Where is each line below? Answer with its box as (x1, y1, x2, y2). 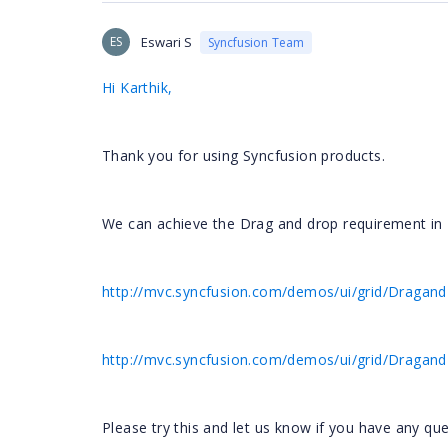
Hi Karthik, (102, 78, 173, 97)
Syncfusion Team (208, 33, 304, 51)
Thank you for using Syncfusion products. (102, 146, 385, 165)
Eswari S (141, 33, 192, 51)
